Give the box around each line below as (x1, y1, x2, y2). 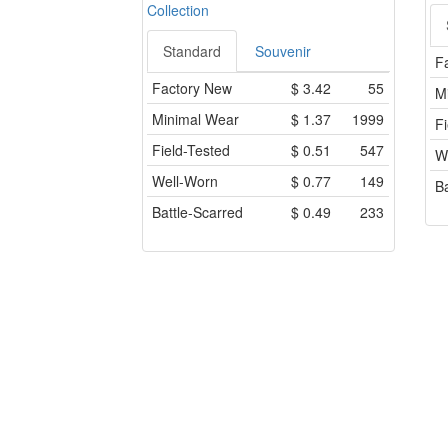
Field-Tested (152, 140, 230, 161)
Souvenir (255, 41, 311, 62)
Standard (163, 41, 221, 62)
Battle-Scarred (152, 202, 243, 223)
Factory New (152, 78, 232, 99)
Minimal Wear (152, 109, 239, 130)
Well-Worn (152, 171, 218, 192)
